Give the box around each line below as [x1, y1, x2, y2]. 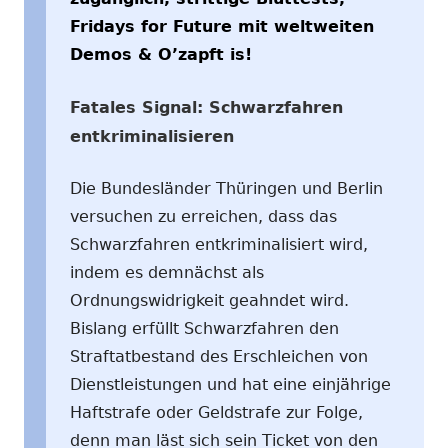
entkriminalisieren [70, 126, 234, 146]
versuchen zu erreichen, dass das [70, 206, 337, 226]
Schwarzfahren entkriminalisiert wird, [70, 234, 368, 254]
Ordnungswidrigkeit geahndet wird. [70, 290, 349, 310]
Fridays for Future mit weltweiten [70, 16, 374, 36]
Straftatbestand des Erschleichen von [70, 346, 368, 366]
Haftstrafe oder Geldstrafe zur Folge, [70, 402, 363, 422]
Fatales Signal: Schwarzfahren [70, 97, 343, 117]
